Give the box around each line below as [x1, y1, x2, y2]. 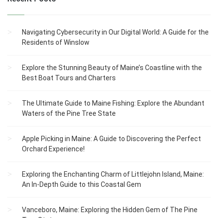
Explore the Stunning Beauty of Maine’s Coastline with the [22, 64, 202, 72]
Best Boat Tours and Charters [22, 74, 116, 82]
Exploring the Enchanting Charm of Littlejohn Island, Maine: [22, 170, 204, 179]
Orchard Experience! [22, 145, 85, 153]
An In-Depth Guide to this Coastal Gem [22, 181, 141, 189]
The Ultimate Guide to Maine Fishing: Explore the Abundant [22, 99, 204, 108]
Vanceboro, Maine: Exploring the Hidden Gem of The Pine [22, 206, 198, 214]
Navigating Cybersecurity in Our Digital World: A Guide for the [22, 28, 209, 36]
